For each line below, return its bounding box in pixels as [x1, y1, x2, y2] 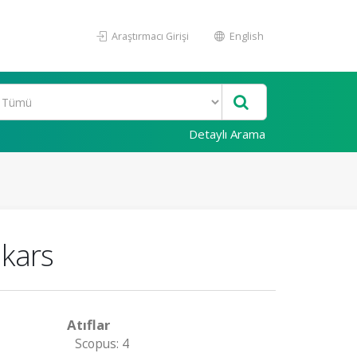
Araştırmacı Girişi [109, 29, 189, 43]
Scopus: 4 [74, 335, 129, 352]
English [227, 29, 264, 43]
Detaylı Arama [189, 126, 265, 142]
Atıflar [66, 316, 110, 334]
